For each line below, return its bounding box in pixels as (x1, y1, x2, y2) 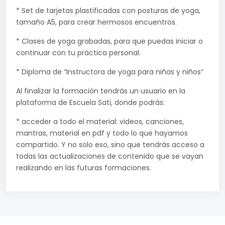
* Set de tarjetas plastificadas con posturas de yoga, (16, 6, 200, 16)
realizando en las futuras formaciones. (16, 163, 151, 173)
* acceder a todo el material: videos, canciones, (16, 117, 184, 127)
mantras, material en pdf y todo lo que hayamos (16, 128, 188, 139)
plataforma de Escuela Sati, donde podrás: (16, 97, 165, 108)
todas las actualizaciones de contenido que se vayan (16, 151, 203, 162)
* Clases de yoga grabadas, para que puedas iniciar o (16, 36, 203, 47)
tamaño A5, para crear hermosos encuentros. (16, 17, 177, 28)
